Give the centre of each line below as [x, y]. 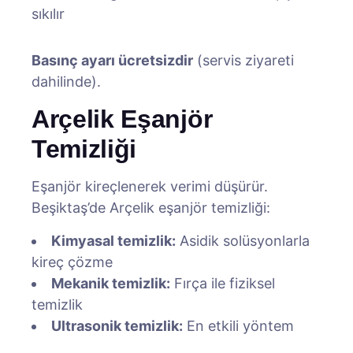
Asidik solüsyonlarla [243, 241]
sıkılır [48, 14]
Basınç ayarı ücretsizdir [112, 60]
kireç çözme [72, 262]
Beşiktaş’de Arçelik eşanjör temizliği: [151, 208]
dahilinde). [66, 82]
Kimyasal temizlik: [113, 241]
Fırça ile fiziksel [223, 283]
